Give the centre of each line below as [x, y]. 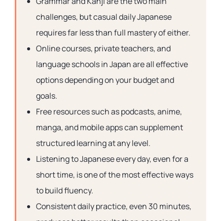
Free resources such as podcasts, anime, [109, 111]
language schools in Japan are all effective [112, 64]
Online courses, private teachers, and [103, 48]
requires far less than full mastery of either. [113, 33]
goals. [47, 96]
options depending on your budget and [105, 80]
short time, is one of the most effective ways [115, 175]
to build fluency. [65, 190]
